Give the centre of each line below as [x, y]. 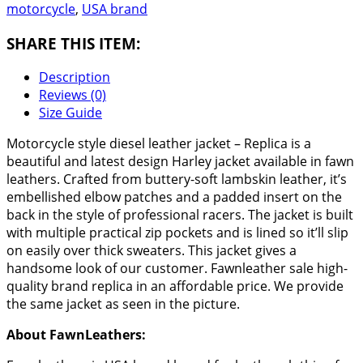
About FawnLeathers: [76, 335]
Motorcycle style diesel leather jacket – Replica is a [159, 144]
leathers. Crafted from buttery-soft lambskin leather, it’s [177, 179]
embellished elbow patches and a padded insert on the [174, 197]
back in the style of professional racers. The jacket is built [180, 215]
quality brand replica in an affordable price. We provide [175, 286]
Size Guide [70, 113]
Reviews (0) [73, 95]
